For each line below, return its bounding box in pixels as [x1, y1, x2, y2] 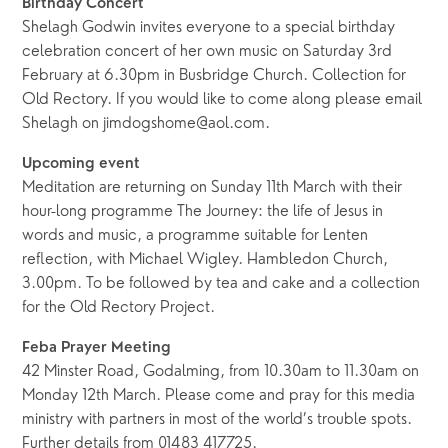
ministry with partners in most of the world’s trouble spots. [22, 412, 413, 429]
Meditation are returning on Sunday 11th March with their [22, 180, 403, 197]
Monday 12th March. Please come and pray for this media [22, 388, 416, 405]
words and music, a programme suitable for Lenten [22, 228, 369, 245]
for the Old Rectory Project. [22, 300, 216, 317]
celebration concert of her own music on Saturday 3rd [22, 44, 393, 61]
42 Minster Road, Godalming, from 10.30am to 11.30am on [22, 364, 420, 381]
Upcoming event [22, 157, 141, 173]
